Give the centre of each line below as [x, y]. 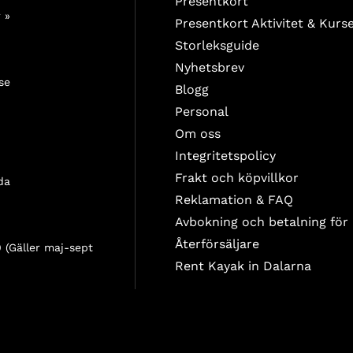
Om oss [198, 134]
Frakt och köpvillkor [237, 178]
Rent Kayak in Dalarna [243, 266]
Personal [202, 112]
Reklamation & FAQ [234, 200]
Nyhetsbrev [210, 68]
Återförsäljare [217, 244]
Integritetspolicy [225, 156]
